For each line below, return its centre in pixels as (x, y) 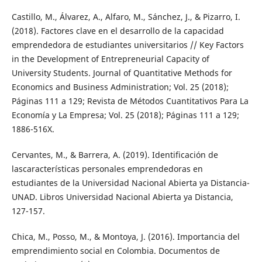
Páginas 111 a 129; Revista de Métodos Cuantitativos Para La (130, 101)
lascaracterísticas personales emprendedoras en (107, 169)
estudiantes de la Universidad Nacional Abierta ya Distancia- (130, 183)
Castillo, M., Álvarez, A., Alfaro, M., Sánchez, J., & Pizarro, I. (126, 17)
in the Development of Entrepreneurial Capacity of (110, 59)
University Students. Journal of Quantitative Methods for (122, 73)
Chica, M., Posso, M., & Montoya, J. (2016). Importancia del (125, 237)
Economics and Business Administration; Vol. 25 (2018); (120, 87)
